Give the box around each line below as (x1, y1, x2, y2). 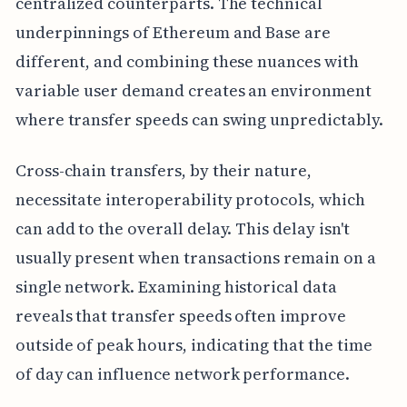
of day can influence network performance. (15, 362, 350, 385)
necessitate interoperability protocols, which (15, 187, 365, 211)
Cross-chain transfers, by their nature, (15, 158, 312, 182)
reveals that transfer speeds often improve (15, 303, 346, 327)
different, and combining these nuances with (15, 49, 359, 73)
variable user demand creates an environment (15, 78, 372, 102)
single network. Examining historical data (15, 274, 337, 298)
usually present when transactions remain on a (15, 245, 376, 269)
